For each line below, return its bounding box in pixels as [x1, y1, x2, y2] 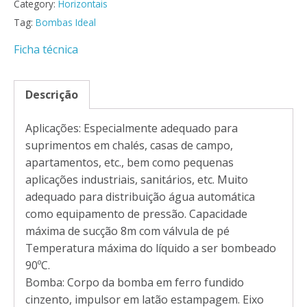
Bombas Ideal [36, 16, 96, 29]
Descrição [25, 86, 78, 102]
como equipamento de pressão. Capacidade [25, 206, 247, 221]
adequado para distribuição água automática [25, 188, 255, 204]
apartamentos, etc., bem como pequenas [25, 154, 234, 170]
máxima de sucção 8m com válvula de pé [25, 223, 230, 238]
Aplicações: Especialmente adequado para [25, 120, 238, 136]
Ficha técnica [14, 41, 78, 57]
